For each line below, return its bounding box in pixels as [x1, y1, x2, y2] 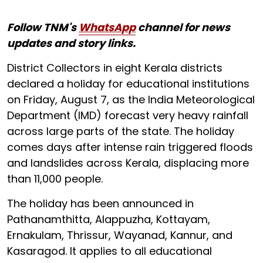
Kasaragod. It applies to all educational [7, 244, 212, 258]
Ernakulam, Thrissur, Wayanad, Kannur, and [7, 228, 232, 242]
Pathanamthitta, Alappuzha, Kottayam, [7, 212, 210, 227]
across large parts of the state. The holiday [7, 124, 234, 139]
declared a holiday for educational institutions [7, 76, 249, 91]
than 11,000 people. [7, 171, 103, 186]
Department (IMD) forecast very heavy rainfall [7, 108, 248, 123]
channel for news [136, 20, 230, 35]
